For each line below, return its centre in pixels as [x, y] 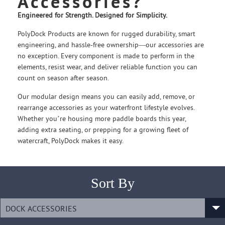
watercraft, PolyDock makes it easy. [71, 141]
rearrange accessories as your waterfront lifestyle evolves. [106, 107]
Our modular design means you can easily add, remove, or [106, 96]
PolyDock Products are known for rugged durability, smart [106, 34]
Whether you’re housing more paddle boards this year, [102, 119]
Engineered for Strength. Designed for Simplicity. [92, 15]
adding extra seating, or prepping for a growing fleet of [103, 130]
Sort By [113, 183]
